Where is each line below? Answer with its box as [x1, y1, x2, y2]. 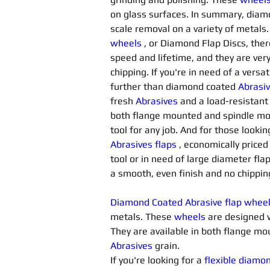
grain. [155, 240, 180, 251]
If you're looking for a [110, 254, 204, 266]
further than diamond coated [110, 81, 238, 92]
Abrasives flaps [110, 139, 177, 150]
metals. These [110, 211, 174, 222]
